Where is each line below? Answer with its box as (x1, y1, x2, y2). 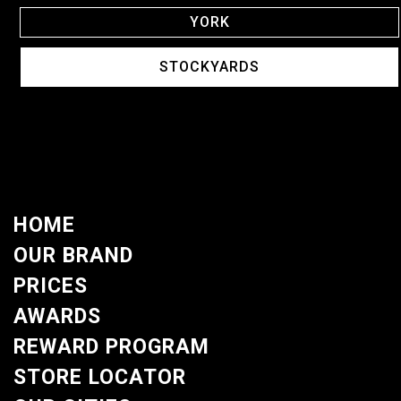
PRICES (13, 274, 88, 299)
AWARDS (13, 304, 101, 329)
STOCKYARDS (159, 58, 260, 76)
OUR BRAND (13, 243, 133, 269)
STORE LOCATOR (13, 365, 186, 390)
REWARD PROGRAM (13, 335, 209, 360)
